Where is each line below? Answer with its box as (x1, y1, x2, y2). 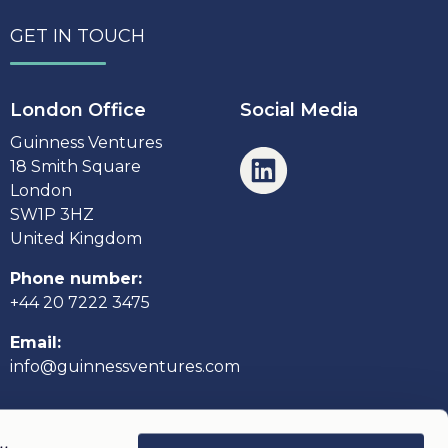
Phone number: (10, 269, 148, 288)
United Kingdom (10, 229, 143, 248)
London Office (10, 99, 147, 121)
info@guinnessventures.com (10, 357, 241, 376)
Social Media (240, 99, 359, 121)
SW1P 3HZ (10, 205, 105, 224)
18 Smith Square (10, 157, 142, 176)
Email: (10, 333, 62, 352)
